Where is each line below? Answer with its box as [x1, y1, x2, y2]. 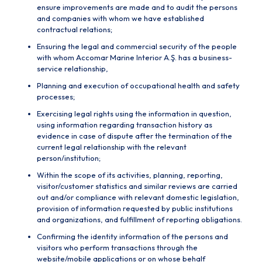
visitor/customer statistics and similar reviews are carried [37, 181, 237, 191]
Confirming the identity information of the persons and [37, 232, 228, 241]
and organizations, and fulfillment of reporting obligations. [37, 215, 242, 224]
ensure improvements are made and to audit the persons [37, 2, 237, 12]
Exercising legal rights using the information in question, [37, 109, 232, 118]
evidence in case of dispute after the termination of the [37, 131, 232, 140]
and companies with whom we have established [37, 13, 204, 23]
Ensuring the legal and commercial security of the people [37, 42, 237, 51]
